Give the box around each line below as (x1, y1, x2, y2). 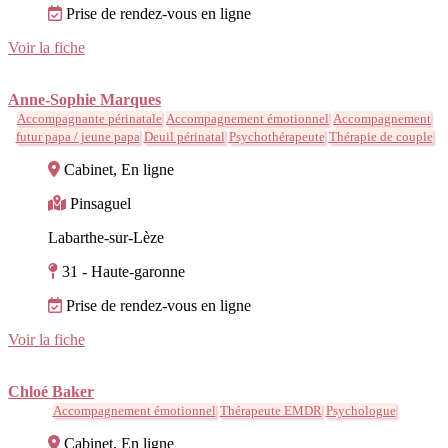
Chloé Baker (8, 382, 94, 400)
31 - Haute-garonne (62, 262, 185, 280)
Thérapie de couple (328, 128, 433, 144)
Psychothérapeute (228, 128, 325, 144)
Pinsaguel (70, 194, 131, 212)
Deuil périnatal (143, 128, 225, 144)
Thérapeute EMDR (219, 402, 322, 418)
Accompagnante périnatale (17, 110, 162, 126)
